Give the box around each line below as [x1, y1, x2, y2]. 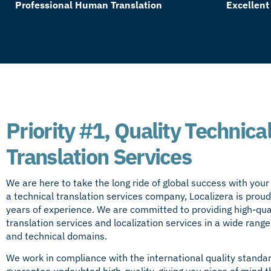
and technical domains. [6, 230, 107, 243]
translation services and [6, 217, 114, 229]
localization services [114, 217, 202, 229]
